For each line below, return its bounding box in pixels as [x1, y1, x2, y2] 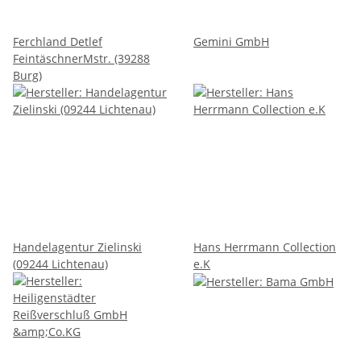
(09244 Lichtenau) [13, 255, 108, 272]
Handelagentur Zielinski [13, 239, 142, 255]
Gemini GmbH [193, 33, 269, 49]
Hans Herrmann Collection [193, 239, 336, 255]
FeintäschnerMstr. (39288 [13, 50, 150, 66]
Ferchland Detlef [13, 33, 102, 49]
